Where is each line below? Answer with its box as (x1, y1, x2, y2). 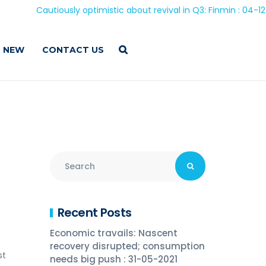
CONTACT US (42, 45, 104, 55)
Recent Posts (57, 204, 132, 221)
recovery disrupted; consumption (49, 240, 205, 252)
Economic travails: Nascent (49, 227, 178, 239)
